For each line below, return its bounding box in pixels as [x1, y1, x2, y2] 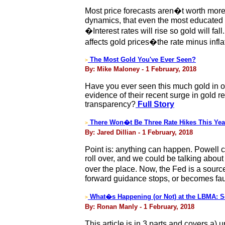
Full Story [136, 100, 174, 108]
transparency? [85, 100, 136, 108]
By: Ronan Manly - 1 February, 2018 [85, 203, 194, 210]
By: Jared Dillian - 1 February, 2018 [85, 129, 193, 136]
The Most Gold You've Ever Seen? [88, 56, 196, 63]
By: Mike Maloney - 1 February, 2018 [85, 65, 196, 73]
